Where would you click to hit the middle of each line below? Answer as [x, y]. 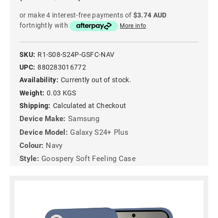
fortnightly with [45, 26]
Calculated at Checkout [90, 105]
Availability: [39, 80]
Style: [29, 159]
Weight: [32, 93]
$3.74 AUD [150, 15]
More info [133, 26]
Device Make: [43, 119]
